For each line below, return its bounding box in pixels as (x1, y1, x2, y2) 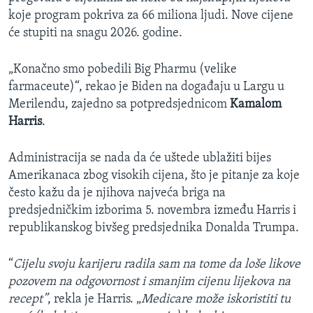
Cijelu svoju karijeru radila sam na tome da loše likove (13, 258, 300, 272)
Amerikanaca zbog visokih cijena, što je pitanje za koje (8, 169, 300, 183)
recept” (8, 293, 48, 307)
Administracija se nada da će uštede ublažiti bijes (8, 152, 271, 166)
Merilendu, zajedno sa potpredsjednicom (8, 98, 230, 112)
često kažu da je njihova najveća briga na (8, 187, 226, 201)
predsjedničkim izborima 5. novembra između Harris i (8, 204, 296, 218)
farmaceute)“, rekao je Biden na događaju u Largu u (8, 80, 284, 94)
